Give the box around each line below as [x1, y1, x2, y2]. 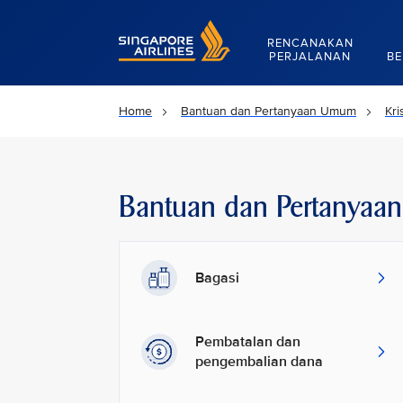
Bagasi [195, 269, 239, 287]
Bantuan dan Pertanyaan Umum [181, 103, 356, 119]
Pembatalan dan [195, 333, 300, 351]
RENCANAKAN [266, 36, 354, 50]
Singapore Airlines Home [119, 20, 257, 35]
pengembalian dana [195, 353, 323, 371]
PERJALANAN [269, 49, 352, 64]
